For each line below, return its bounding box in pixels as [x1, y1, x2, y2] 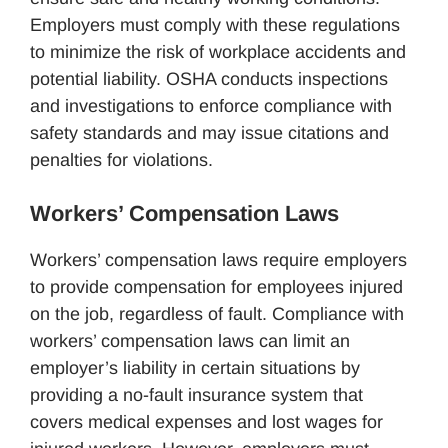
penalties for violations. [30, 149, 213, 170]
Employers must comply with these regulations [30, 14, 400, 35]
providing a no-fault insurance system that [30, 384, 363, 405]
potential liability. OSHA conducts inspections [30, 68, 388, 89]
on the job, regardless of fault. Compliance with [30, 303, 404, 324]
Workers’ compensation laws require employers [30, 249, 407, 270]
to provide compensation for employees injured [30, 276, 403, 297]
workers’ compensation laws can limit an [30, 330, 350, 351]
